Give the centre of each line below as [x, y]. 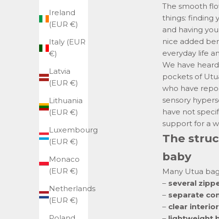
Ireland [62, 13]
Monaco [64, 159]
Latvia [60, 71]
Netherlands [72, 189]
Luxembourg [73, 130]
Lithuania [66, 101]
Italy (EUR [67, 42]
